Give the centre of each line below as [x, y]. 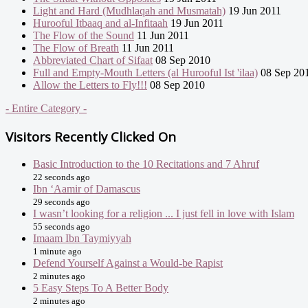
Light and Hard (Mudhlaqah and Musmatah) [129, 11]
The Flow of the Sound [84, 36]
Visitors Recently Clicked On [91, 136]
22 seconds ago [62, 177]
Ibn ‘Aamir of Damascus [87, 188]
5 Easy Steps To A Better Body [101, 287]
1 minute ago [57, 251]
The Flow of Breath [76, 48]
